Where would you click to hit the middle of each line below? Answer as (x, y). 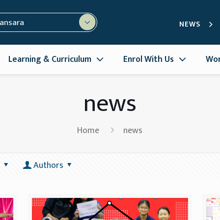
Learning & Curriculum (50, 59)
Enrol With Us (148, 59)
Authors (48, 165)
